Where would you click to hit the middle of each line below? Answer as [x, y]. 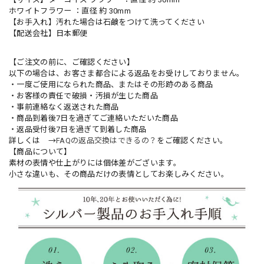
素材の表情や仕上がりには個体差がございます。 [95, 163]
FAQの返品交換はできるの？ [106, 141]
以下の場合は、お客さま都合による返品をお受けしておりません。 [127, 74]
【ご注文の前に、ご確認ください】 [72, 62]
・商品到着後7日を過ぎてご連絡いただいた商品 [94, 118]
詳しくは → [32, 141]
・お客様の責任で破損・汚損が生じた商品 [84, 96]
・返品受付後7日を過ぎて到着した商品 [78, 130]
